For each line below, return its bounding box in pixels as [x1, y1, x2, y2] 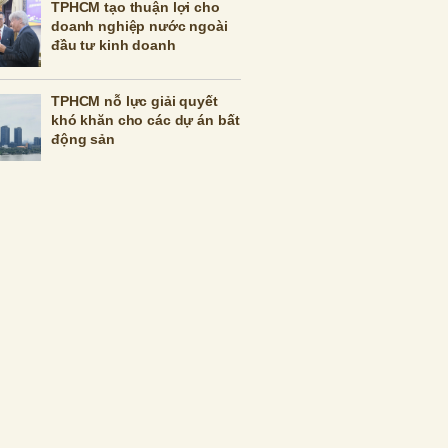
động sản [51, 131, 115, 147]
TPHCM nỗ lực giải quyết [51, 93, 218, 109]
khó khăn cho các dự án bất [51, 112, 240, 128]
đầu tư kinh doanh [51, 37, 176, 53]
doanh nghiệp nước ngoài [51, 18, 228, 34]
